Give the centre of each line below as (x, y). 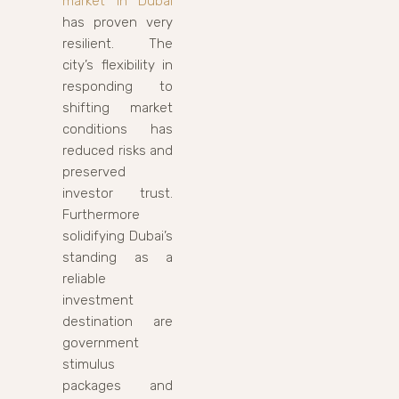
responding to (118, 86)
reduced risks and (118, 150)
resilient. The (118, 43)
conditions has (118, 129)
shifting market (118, 107)
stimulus (89, 364)
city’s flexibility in (118, 65)
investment (98, 300)
